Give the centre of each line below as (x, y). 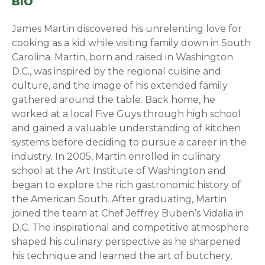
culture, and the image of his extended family (120, 85)
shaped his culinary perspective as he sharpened (127, 241)
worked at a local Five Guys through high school (127, 114)
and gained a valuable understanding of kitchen (127, 128)
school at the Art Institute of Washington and (119, 170)
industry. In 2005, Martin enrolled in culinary (117, 156)
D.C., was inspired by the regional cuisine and (117, 71)
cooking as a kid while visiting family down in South (132, 43)
